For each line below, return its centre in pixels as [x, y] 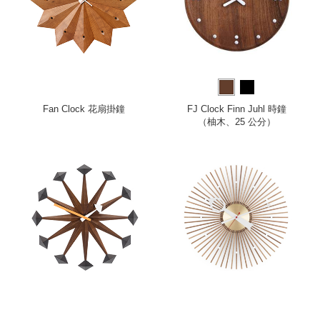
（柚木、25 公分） [236, 122]
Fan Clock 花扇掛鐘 [84, 109]
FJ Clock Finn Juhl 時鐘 [236, 109]
